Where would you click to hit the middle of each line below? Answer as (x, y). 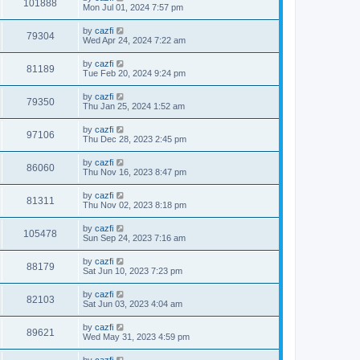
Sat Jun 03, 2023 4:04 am (133, 303)
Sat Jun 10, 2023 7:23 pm (133, 270)
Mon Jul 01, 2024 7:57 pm (133, 7)
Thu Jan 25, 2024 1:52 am (134, 106)
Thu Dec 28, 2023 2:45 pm (135, 139)
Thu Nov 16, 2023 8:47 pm (135, 172)
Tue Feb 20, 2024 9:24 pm (134, 73)
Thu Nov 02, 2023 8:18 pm (135, 205)
